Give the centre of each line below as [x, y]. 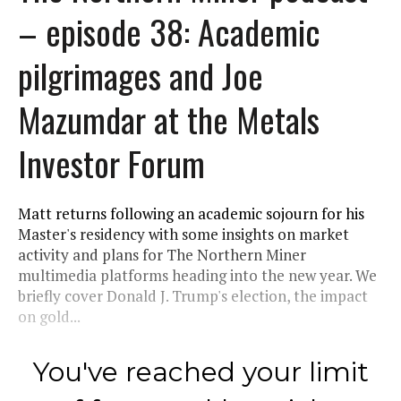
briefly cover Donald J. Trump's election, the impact [193, 295]
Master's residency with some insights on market [183, 234]
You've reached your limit [200, 371]
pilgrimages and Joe [141, 75]
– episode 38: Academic [169, 31]
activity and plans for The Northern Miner [162, 254]
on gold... [49, 316]
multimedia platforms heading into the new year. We [197, 275]
